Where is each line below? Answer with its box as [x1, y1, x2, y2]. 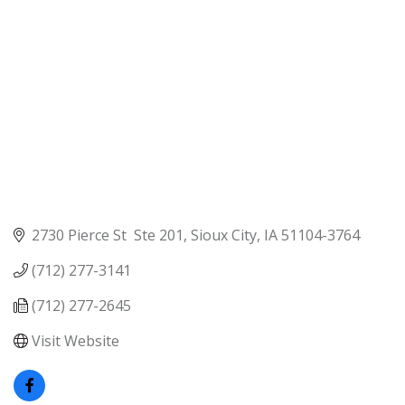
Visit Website [32, 330, 119, 351]
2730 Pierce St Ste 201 [32, 224, 184, 245]
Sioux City [191, 224, 257, 245]
